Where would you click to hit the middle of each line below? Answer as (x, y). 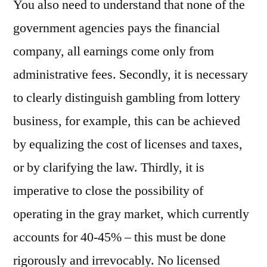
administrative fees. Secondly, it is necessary (131, 75)
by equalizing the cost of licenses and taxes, (128, 145)
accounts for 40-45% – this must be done (119, 237)
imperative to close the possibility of (108, 191)
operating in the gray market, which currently (131, 214)
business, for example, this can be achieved (127, 121)
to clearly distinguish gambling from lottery (127, 98)
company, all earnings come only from (114, 52)
